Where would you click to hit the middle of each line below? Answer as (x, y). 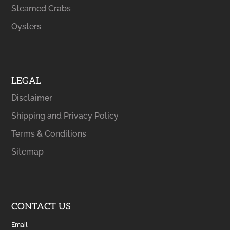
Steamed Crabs (41, 8)
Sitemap (28, 152)
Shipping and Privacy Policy (65, 116)
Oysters (26, 26)
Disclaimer (32, 98)
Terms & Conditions (49, 134)
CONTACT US (41, 206)
